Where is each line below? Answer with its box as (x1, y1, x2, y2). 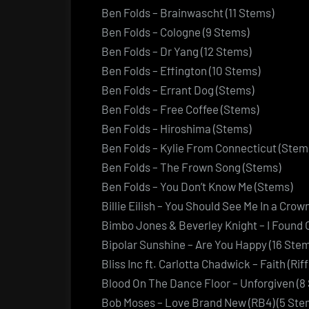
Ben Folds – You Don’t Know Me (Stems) (101, 179, 292, 193)
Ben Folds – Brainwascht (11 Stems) (101, 5, 274, 19)
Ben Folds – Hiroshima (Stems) (101, 121, 251, 135)
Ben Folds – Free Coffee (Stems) (101, 101, 259, 116)
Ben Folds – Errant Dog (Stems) (101, 82, 254, 97)
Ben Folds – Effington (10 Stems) (101, 63, 260, 77)
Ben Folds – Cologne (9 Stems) (101, 24, 249, 39)
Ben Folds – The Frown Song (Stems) (101, 159, 281, 174)
